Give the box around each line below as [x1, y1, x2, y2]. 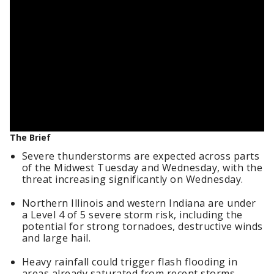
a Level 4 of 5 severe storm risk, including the [22, 208, 243, 221]
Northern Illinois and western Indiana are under [22, 196, 256, 210]
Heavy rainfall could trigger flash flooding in [22, 255, 238, 268]
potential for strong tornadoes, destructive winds [22, 220, 263, 233]
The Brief [10, 131, 51, 143]
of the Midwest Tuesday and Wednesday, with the [22, 161, 263, 174]
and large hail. [22, 231, 91, 245]
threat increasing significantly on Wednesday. [22, 172, 243, 186]
